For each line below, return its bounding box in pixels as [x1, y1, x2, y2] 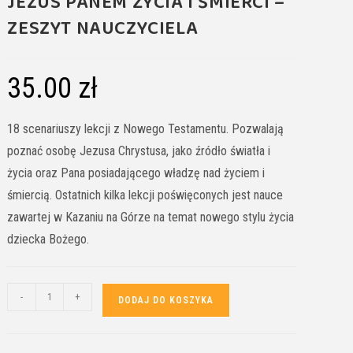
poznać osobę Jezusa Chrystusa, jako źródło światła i [7, 143, 271, 159]
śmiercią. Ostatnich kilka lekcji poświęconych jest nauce [7, 188, 284, 203]
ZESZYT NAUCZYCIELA [7, 13, 199, 45]
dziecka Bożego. [7, 232, 90, 247]
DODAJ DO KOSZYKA [118, 295, 214, 307]
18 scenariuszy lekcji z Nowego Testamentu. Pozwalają [7, 121, 284, 137]
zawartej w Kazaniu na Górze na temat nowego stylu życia [7, 210, 295, 225]
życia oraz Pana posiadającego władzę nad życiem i [7, 165, 266, 181]
